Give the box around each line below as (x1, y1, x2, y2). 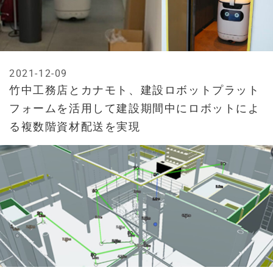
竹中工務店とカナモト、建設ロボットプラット (9, 83, 260, 97)
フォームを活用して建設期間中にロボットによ (9, 102, 260, 115)
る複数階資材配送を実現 (9, 120, 141, 133)
